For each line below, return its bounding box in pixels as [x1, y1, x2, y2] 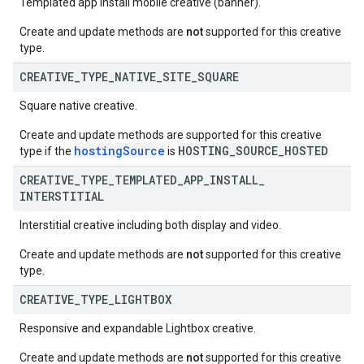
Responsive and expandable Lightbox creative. [19, 322, 256, 335]
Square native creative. [19, 99, 137, 112]
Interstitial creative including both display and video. [19, 219, 281, 232]
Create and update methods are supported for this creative [19, 128, 322, 141]
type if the [19, 145, 74, 158]
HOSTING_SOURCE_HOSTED [178, 143, 328, 158]
